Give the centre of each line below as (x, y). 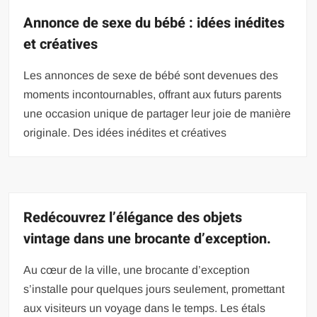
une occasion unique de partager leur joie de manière (157, 114)
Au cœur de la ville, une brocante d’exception (137, 270)
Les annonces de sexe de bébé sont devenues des (151, 75)
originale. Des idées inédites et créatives (125, 133)
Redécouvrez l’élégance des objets (133, 218)
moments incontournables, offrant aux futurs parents (153, 94)
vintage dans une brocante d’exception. (148, 239)
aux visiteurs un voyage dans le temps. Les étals (145, 308)
